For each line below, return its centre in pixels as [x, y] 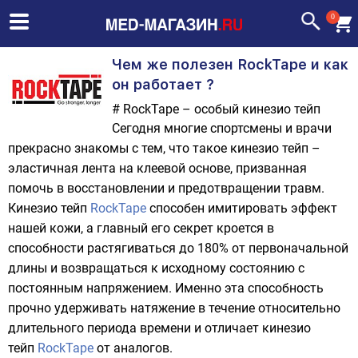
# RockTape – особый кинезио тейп [216, 109]
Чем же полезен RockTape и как [230, 64]
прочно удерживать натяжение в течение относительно [174, 308]
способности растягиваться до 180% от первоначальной [178, 248]
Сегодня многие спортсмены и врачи [222, 128]
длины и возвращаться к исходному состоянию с [156, 268]
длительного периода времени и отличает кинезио [159, 328]
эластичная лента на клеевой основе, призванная [157, 168]
